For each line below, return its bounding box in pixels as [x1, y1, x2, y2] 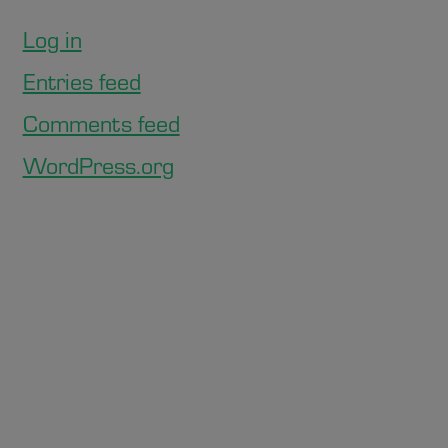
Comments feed [22, 107, 180, 138]
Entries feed [22, 65, 141, 96]
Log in [22, 23, 82, 54]
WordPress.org [22, 149, 174, 180]
